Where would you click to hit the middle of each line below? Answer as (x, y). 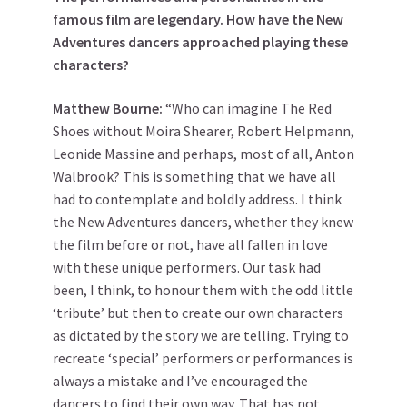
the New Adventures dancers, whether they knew (203, 222)
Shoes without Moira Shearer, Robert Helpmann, (203, 131)
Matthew (81, 109)
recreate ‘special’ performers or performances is (203, 358)
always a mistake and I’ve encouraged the (180, 381)
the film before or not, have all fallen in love (190, 245)
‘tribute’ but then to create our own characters (198, 313)
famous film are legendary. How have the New (198, 20)
